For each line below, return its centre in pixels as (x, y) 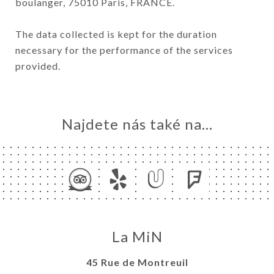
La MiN (137, 237)
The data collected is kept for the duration (116, 34)
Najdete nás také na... (137, 124)
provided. (38, 65)
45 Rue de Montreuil (137, 262)
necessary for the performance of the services (124, 50)
